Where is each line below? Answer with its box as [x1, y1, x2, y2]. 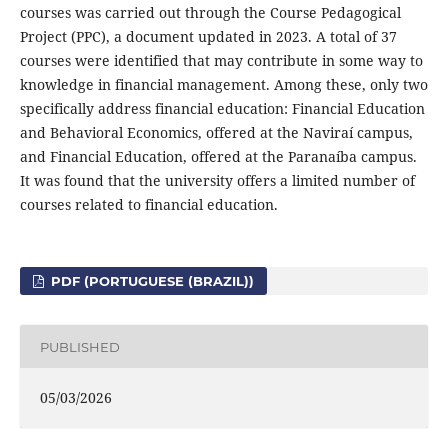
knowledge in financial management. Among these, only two [19, 75, 428, 95]
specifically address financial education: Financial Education [19, 99, 425, 119]
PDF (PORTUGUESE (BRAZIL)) [47, 273, 255, 290]
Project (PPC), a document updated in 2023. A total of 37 [19, 27, 397, 47]
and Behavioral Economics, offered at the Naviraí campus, [19, 123, 413, 143]
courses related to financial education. [19, 195, 278, 215]
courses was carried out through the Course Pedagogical [19, 3, 401, 23]
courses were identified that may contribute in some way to [19, 51, 423, 71]
